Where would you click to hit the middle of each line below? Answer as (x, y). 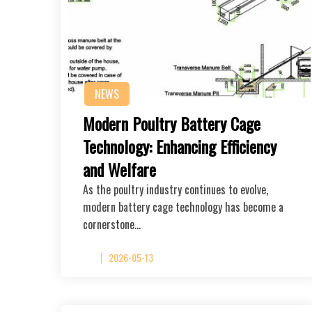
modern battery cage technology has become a (183, 206)
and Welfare (119, 169)
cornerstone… (112, 224)
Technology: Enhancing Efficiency (180, 146)
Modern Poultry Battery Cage (172, 123)
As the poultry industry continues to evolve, (175, 189)
